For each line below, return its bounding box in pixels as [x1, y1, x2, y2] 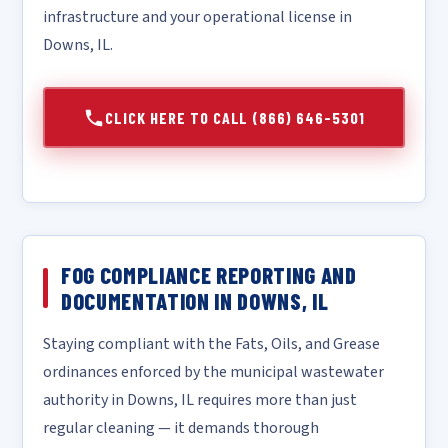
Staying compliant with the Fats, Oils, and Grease [43, 333, 380, 355]
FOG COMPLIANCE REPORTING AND [61, 262, 357, 288]
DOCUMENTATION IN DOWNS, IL [61, 288, 329, 314]
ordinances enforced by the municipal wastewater [43, 361, 384, 383]
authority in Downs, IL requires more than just [43, 389, 357, 411]
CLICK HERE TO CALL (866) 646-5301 [105, 108, 365, 127]
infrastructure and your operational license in [43, 6, 352, 28]
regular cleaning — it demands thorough [43, 417, 319, 439]
